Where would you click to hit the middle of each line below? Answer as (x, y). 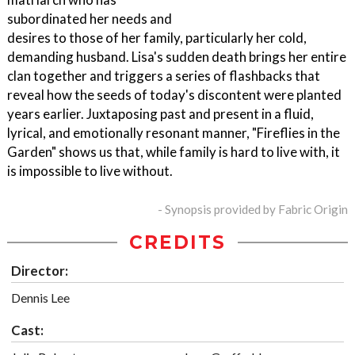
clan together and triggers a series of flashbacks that (164, 76)
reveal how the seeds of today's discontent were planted (174, 95)
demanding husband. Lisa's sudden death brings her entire (177, 57)
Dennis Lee (40, 298)
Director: (40, 271)
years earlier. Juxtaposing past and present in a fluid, (160, 114)
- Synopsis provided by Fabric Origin (253, 210)
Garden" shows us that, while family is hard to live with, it (174, 152)
